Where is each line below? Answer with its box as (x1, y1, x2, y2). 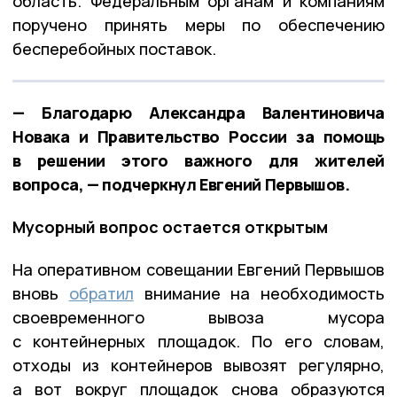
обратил (68, 282, 134, 304)
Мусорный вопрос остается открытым (12, 215, 328, 237)
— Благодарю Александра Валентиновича (12, 101, 385, 123)
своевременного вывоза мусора (12, 306, 385, 328)
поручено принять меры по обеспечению (12, 13, 385, 35)
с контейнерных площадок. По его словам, (12, 330, 385, 352)
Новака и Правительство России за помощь (12, 125, 385, 147)
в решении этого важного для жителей (12, 149, 385, 171)
